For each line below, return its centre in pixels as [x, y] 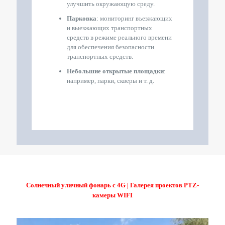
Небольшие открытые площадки [115, 71]
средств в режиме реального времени [119, 37]
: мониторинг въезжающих [134, 18]
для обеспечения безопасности [110, 47]
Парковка [82, 18]
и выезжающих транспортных [109, 28]
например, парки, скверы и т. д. [110, 80]
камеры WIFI [113, 195]
